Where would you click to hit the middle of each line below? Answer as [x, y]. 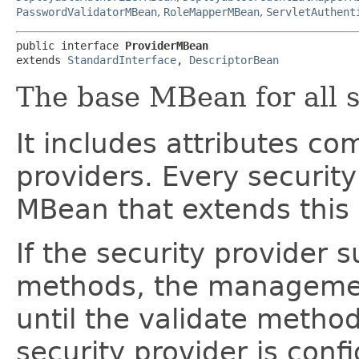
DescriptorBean [234, 60]
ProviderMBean [167, 46]
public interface [71, 46]
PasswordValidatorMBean [87, 12]
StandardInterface [122, 60]
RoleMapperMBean [212, 12]
